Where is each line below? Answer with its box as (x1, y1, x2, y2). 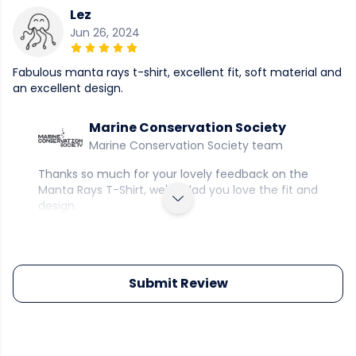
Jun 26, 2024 (70, 25, 140, 41)
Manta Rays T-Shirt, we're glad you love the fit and (38, 182, 318, 199)
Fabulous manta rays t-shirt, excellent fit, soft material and (13, 64, 342, 81)
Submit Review (128, 274, 228, 293)
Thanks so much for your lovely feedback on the (38, 166, 308, 183)
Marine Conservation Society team (89, 137, 283, 154)
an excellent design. (13, 80, 123, 97)
